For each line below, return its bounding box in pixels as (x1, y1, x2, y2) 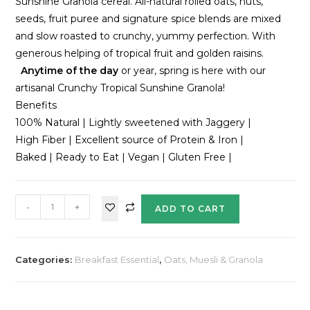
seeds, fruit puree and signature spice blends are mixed (15, 12, 282, 25)
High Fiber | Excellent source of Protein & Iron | (15, 133, 244, 146)
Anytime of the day (21, 64, 119, 77)
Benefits (15, 98, 57, 111)
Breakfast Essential (75, 253, 160, 265)
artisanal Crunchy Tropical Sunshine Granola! (15, 81, 226, 94)
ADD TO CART (155, 203, 226, 214)
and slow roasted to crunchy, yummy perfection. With (15, 29, 276, 42)
